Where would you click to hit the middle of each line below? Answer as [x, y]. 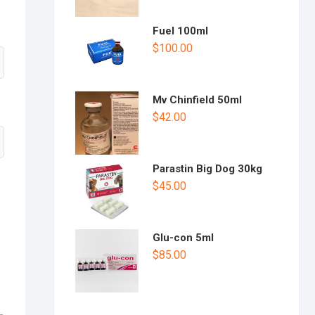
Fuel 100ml [180, 31]
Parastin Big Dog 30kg [207, 169]
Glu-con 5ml [183, 238]
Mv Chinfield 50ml [197, 100]
